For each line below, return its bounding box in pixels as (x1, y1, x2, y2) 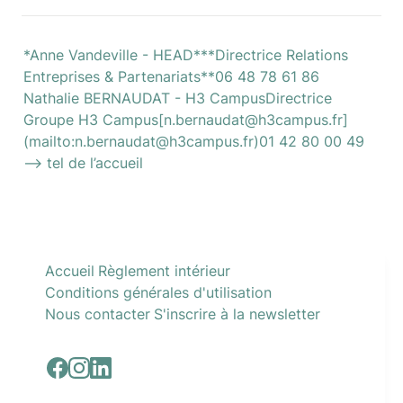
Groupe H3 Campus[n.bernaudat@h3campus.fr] (23, 111, 348, 129)
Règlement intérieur (98, 262, 230, 280)
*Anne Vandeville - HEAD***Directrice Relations (23, 46, 348, 64)
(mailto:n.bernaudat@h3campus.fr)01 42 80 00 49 (23, 132, 364, 150)
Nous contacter (45, 305, 150, 323)
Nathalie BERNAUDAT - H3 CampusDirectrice (23, 89, 332, 107)
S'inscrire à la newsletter (154, 305, 320, 323)
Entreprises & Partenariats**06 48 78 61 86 (23, 67, 319, 85)
